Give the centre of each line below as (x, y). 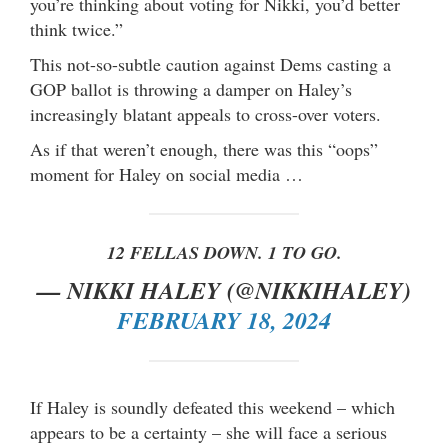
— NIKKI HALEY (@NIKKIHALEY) (224, 290)
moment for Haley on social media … (166, 174)
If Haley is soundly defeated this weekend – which (212, 407)
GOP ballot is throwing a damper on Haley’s (191, 89)
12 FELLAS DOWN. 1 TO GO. (224, 253)
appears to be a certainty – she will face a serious (208, 432)
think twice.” (76, 29)
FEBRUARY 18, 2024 (224, 320)
